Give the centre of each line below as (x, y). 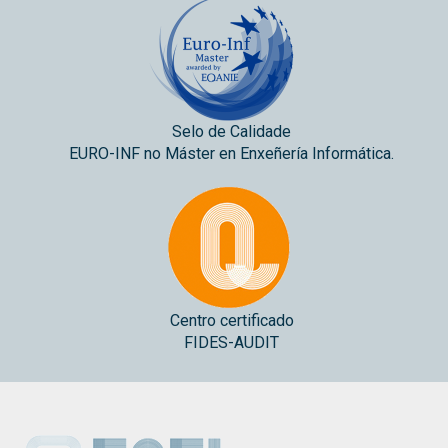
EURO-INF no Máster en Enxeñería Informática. (231, 153)
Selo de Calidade (231, 131)
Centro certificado (231, 320)
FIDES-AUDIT (231, 342)
